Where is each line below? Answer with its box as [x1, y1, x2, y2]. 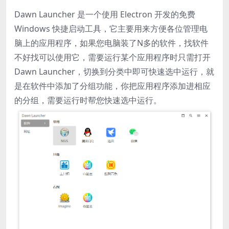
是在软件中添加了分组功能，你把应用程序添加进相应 [14, 80, 211, 91]
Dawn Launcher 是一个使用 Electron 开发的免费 [14, 9, 195, 20]
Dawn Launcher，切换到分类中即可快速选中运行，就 [14, 66, 214, 77]
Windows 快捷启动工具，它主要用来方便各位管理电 [14, 23, 208, 34]
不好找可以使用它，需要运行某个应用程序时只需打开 [14, 52, 211, 63]
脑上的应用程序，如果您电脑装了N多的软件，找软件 [14, 37, 209, 49]
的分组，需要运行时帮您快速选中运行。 [14, 95, 162, 106]
